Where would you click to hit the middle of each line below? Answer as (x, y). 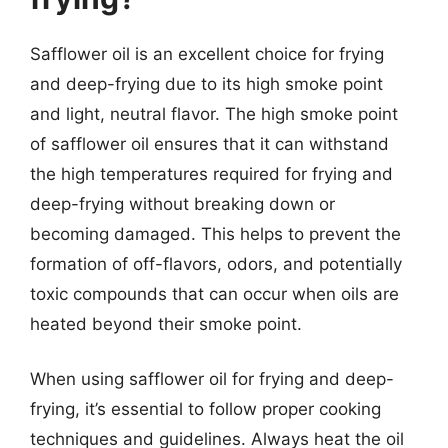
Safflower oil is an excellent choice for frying (207, 53)
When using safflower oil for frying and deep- (212, 379)
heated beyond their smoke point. (166, 323)
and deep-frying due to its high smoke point (206, 83)
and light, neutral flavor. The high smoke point (214, 113)
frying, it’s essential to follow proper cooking (205, 409)
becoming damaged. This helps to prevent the (215, 233)
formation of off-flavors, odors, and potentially (216, 263)
